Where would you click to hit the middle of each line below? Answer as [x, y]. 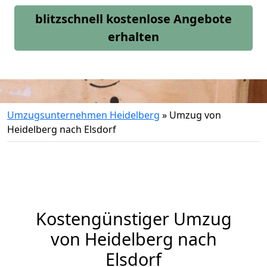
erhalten [133, 37]
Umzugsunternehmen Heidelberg [83, 115]
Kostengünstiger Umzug [133, 218]
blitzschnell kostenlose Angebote [133, 19]
